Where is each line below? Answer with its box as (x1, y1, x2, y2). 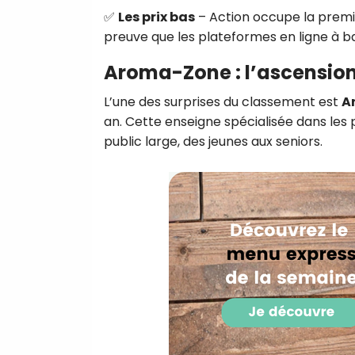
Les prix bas (118, 7, 195, 26)
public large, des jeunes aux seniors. (104, 132, 323, 151)
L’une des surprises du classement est (104, 92, 342, 111)
